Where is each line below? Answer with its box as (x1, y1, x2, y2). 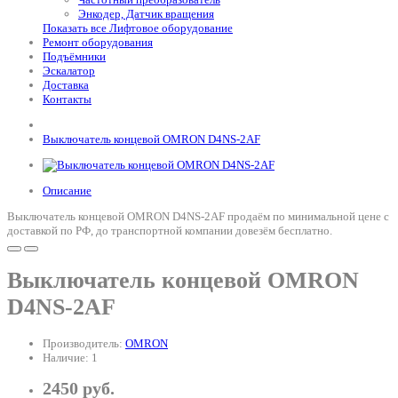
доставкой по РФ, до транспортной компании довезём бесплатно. (7, 224, 332, 237)
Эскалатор (43, 64, 95, 77)
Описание (43, 184, 92, 197)
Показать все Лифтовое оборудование (43, 21, 233, 35)
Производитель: (43, 336, 125, 350)
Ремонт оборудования (43, 36, 153, 49)
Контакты (43, 92, 92, 106)
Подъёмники (43, 50, 106, 63)
